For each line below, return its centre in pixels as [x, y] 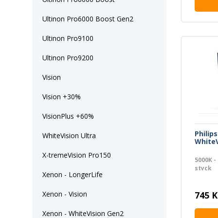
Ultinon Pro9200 [68, 58]
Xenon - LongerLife [73, 174]
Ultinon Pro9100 [68, 38]
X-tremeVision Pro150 [77, 155]
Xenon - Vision [65, 194]
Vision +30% [62, 97]
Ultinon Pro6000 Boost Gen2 [88, 19]
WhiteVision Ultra [69, 136]
